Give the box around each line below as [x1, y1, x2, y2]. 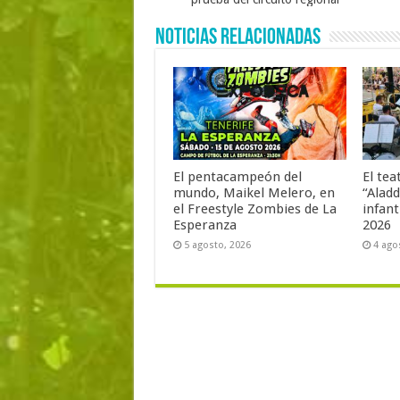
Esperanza [172, 216, 237, 233]
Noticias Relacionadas [154, 27, 321, 50]
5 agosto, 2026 [183, 238, 251, 251]
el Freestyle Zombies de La [172, 200, 337, 217]
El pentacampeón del [172, 168, 302, 185]
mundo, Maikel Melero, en [172, 184, 335, 201]
